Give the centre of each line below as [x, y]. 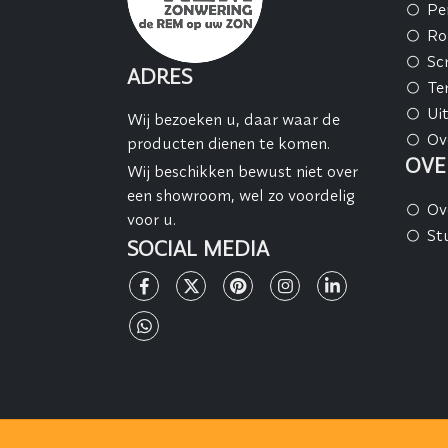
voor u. [151, 218]
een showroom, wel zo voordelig [241, 194]
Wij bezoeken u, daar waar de [233, 118]
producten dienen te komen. [228, 142]
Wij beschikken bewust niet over [242, 170]
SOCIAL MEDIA [198, 248]
